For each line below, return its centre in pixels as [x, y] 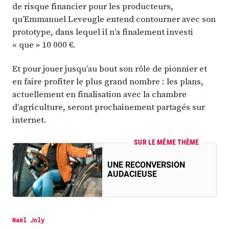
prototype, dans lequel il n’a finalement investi [103, 31]
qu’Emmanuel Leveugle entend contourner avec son [114, 19]
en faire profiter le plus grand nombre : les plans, [108, 82]
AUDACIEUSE [132, 174]
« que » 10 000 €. [44, 44]
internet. [29, 120]
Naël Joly [28, 220]
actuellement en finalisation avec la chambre [99, 94]
